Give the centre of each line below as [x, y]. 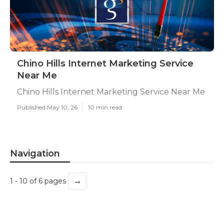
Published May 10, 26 [47, 107]
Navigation [35, 153]
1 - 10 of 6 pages [39, 181]
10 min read [105, 107]
